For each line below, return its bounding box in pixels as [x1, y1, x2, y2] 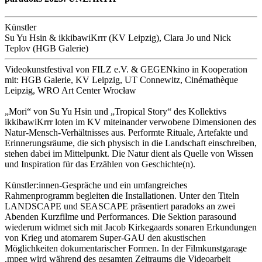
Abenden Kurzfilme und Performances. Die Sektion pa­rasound [5, 211, 236, 222]
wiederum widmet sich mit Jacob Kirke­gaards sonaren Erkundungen [5, 222, 257, 232]
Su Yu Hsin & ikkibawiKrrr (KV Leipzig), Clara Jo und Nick [5, 32, 231, 43]
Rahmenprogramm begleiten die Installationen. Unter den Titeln [5, 190, 239, 201]
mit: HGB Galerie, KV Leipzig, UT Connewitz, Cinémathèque [5, 74, 238, 85]
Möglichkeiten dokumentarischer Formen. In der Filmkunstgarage [5, 243, 247, 253]
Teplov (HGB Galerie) [5, 43, 88, 53]
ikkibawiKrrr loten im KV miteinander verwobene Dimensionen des [5, 116, 256, 127]
